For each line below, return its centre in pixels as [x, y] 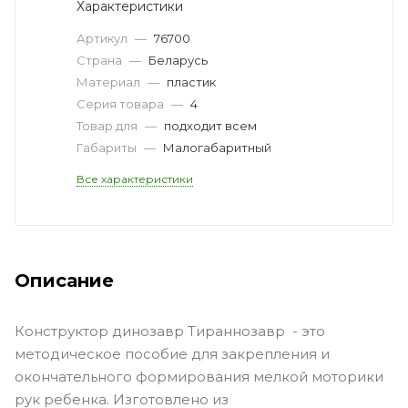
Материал [110, 82]
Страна [101, 60]
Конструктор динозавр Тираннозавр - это [170, 331]
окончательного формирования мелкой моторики [199, 376]
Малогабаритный [217, 147]
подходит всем [210, 125]
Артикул [103, 38]
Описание [64, 280]
